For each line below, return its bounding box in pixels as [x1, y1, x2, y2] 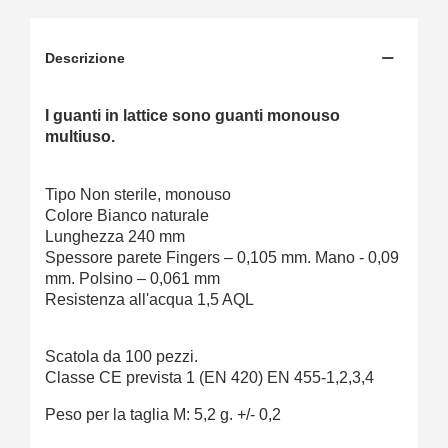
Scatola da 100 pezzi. [45, 348, 198, 366]
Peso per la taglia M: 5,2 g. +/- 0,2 [45, 406, 281, 424]
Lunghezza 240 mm [45, 228, 185, 246]
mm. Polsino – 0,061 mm [45, 270, 220, 288]
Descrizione [45, 50, 125, 67]
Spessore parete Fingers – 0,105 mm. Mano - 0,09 [45, 249, 399, 267]
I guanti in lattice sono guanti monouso [45, 107, 340, 125]
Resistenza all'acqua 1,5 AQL [45, 291, 254, 309]
